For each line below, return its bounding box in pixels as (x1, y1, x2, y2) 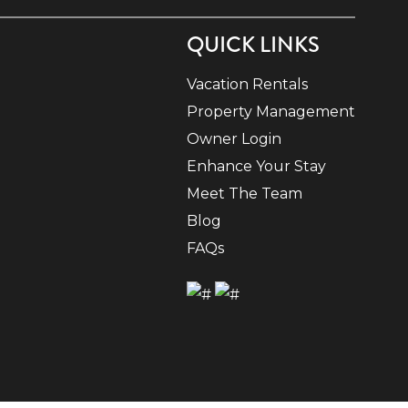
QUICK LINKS (187, 29, 320, 61)
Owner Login (187, 130, 281, 148)
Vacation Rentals (187, 76, 308, 94)
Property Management (187, 103, 355, 121)
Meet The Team (187, 185, 302, 203)
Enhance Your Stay (187, 158, 326, 176)
